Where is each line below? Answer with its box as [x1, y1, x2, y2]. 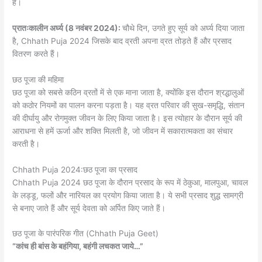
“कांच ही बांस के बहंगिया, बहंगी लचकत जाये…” [12, 242, 144, 251]
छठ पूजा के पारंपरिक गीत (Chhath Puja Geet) [12, 229, 159, 239]
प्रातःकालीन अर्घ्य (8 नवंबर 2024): [12, 23, 123, 33]
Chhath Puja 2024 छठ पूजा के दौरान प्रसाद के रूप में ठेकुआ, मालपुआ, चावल [12, 177, 249, 187]
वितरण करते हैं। [12, 49, 60, 58]
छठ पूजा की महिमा [12, 74, 64, 84]
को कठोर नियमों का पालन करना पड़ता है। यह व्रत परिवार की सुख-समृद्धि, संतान [12, 100, 245, 110]
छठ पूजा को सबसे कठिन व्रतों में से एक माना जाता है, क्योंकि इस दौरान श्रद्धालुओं [12, 87, 244, 97]
